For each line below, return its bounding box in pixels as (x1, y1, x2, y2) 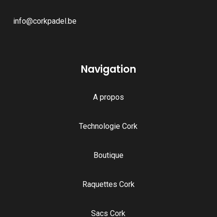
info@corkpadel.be (13, 16, 77, 26)
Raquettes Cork (82, 179, 135, 189)
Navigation (80, 62, 136, 76)
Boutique (93, 150, 124, 160)
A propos (93, 92, 124, 102)
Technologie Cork (79, 121, 138, 131)
